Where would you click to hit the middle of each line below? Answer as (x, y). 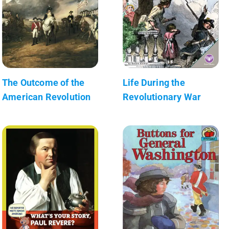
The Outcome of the (43, 82)
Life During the (154, 82)
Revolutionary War (162, 97)
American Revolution (47, 97)
